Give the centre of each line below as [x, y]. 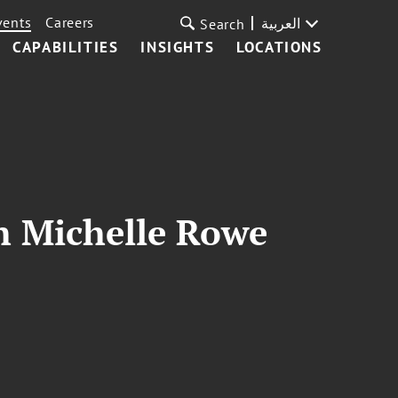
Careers [70, 22]
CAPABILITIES [66, 47]
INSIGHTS [178, 47]
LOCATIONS [279, 47]
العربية [280, 23]
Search [223, 24]
